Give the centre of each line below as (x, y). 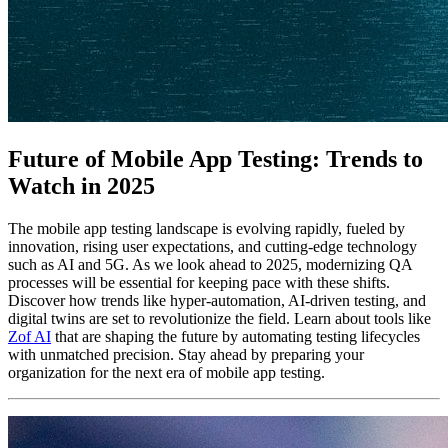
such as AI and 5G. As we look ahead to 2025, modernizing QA (210, 264)
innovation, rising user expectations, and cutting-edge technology (212, 246)
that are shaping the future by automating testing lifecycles (235, 336)
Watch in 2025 (81, 185)
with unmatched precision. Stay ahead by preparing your (186, 354)
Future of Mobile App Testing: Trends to (215, 158)
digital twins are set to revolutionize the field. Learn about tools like (219, 318)
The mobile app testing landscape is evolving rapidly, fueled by (206, 228)
